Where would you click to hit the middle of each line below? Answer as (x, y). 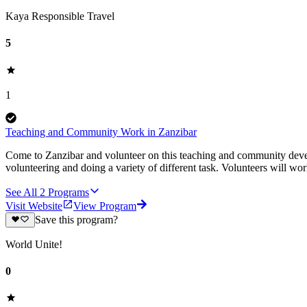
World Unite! (34, 244)
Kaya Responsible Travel (60, 16)
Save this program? (76, 219)
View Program (105, 206)
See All (21, 192)
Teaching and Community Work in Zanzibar (101, 132)
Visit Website (34, 206)
